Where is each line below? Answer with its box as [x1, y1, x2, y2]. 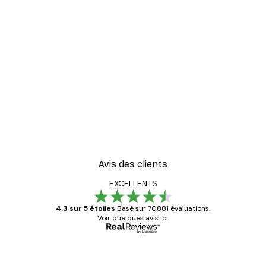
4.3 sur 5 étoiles [56, 203, 115, 213]
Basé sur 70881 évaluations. [117, 203, 210, 213]
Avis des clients [99, 158, 167, 170]
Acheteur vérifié [188, 246, 242, 256]
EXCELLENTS [109, 178, 157, 189]
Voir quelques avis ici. [97, 213, 169, 223]
